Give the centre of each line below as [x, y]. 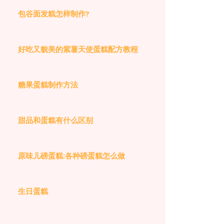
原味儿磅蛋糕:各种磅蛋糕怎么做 [71, 155]
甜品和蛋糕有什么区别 [55, 120]
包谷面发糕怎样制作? [54, 13]
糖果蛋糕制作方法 [48, 84]
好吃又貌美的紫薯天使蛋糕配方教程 [78, 49]
